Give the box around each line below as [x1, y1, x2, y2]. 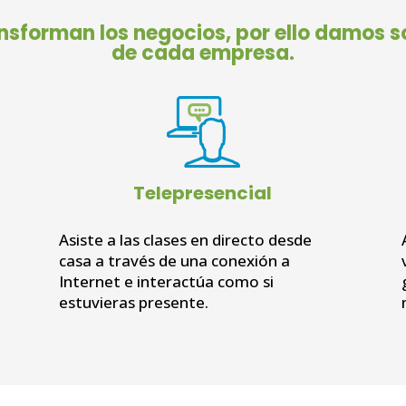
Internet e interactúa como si [58, 270, 274, 292]
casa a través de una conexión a [58, 249, 290, 271]
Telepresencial [133, 179, 273, 206]
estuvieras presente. [58, 291, 208, 313]
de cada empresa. [111, 38, 295, 67]
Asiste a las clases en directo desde [58, 228, 312, 250]
